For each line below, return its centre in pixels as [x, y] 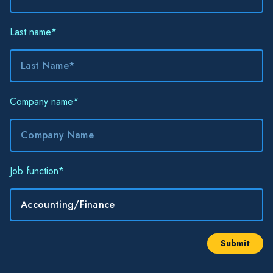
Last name [30, 32]
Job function [34, 171]
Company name [41, 102]
